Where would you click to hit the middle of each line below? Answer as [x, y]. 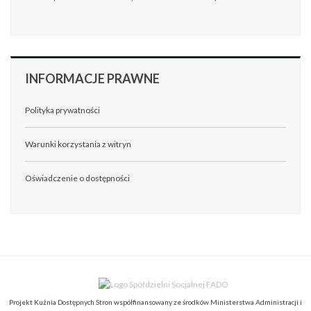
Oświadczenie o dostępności [77, 178]
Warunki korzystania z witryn [78, 144]
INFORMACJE [65, 78]
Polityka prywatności [62, 110]
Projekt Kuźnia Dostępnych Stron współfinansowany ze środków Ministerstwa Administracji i [155, 302]
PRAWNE [132, 78]
